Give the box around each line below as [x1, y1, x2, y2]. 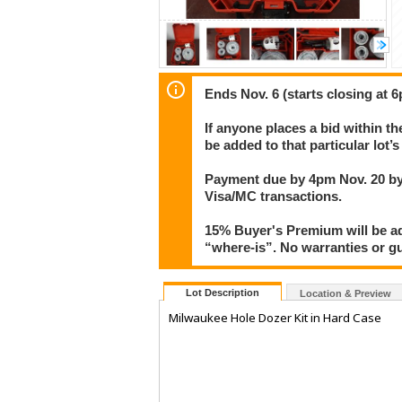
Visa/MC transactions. [205, 188, 343, 204]
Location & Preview [300, 288, 391, 300]
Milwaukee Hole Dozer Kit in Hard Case [169, 310, 381, 327]
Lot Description [186, 287, 259, 299]
